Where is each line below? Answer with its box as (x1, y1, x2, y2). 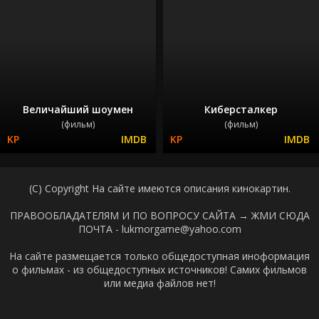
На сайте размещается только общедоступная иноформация (9, 249, 310, 263)
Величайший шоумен (23, 102, 133, 116)
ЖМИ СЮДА (251, 208, 310, 222)
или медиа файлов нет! (103, 276, 216, 290)
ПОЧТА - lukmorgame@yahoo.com (78, 221, 241, 236)
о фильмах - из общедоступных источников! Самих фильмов (12, 262, 307, 276)
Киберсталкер (204, 102, 278, 116)
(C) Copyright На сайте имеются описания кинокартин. (28, 181, 291, 195)
